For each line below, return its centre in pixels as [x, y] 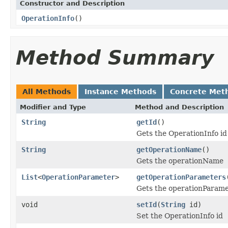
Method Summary [115, 58]
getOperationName [169, 149]
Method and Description [179, 107]
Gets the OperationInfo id [182, 133]
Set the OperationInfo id [180, 216]
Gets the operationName [180, 161]
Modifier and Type [53, 107]
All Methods [47, 91]
